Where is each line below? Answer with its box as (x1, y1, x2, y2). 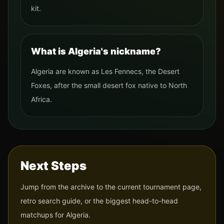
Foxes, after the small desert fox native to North (31, 81, 187, 89)
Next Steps (20, 158, 86, 173)
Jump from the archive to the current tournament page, (20, 182, 201, 191)
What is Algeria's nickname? (31, 46, 161, 56)
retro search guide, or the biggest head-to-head (20, 196, 178, 205)
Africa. (31, 95, 52, 103)
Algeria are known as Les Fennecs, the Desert (31, 67, 179, 75)
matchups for (20, 210, 66, 219)
